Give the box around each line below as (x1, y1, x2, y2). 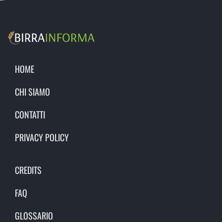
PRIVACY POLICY (15, 130, 69, 144)
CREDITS (15, 163, 42, 176)
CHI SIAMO (15, 85, 50, 98)
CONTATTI (15, 108, 45, 121)
